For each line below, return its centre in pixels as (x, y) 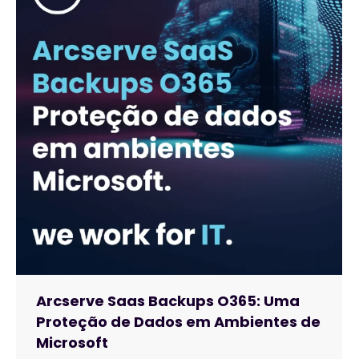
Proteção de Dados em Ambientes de (178, 322)
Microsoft (72, 343)
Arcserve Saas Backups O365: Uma (168, 301)
